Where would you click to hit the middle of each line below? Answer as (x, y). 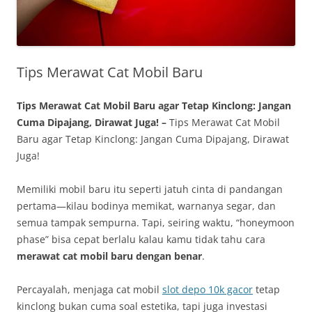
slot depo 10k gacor (208, 289)
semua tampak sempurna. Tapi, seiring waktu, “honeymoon (156, 222)
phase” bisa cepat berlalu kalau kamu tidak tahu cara (141, 239)
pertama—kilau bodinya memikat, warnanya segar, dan (146, 205)
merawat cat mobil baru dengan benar (109, 256)
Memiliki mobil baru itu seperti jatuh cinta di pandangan (150, 189)
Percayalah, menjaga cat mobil (89, 289)
